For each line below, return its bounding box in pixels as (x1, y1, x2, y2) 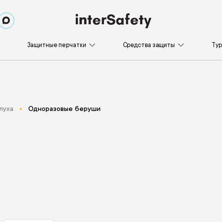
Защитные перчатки (27, 41, 86, 49)
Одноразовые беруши (28, 105, 101, 112)
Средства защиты (122, 41, 175, 49)
